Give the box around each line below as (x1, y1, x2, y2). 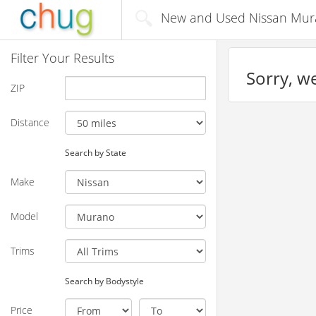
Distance (11, 115, 49, 129)
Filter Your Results (11, 49, 114, 66)
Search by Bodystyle (64, 274, 144, 286)
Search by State (64, 146, 126, 158)
